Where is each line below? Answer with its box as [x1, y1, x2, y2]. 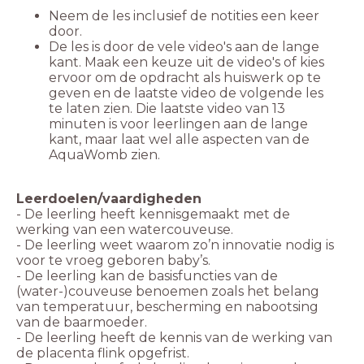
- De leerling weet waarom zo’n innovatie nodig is [16, 237, 334, 253]
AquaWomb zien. [49, 147, 160, 163]
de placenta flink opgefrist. [16, 345, 189, 362]
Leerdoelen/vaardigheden [16, 191, 201, 207]
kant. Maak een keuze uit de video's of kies [49, 54, 324, 71]
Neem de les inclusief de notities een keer [49, 8, 319, 24]
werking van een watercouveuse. [16, 222, 236, 238]
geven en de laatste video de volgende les [49, 85, 323, 102]
